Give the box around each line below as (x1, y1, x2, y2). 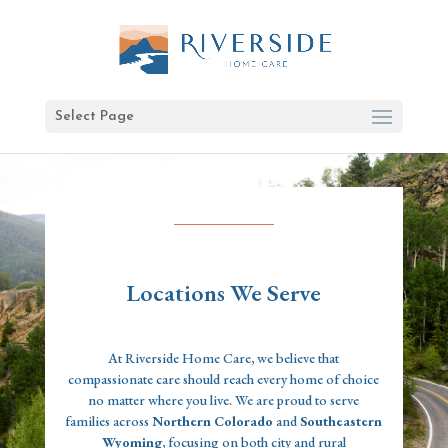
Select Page (54, 109, 134, 124)
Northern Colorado (152, 412, 274, 431)
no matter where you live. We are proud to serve (88, 391, 360, 410)
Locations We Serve (126, 277, 322, 309)
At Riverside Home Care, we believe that (108, 349, 340, 368)
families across (65, 412, 153, 431)
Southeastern (300, 412, 383, 431)
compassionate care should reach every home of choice (68, 370, 380, 389)
